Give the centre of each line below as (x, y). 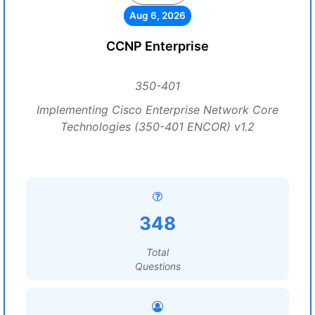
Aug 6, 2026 (157, 15)
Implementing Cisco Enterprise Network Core (157, 110)
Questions (157, 266)
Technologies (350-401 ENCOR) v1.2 (157, 127)
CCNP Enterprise (157, 46)
